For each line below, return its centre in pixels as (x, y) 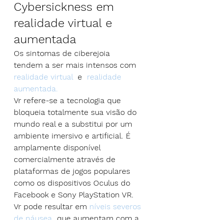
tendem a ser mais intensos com (76, 65)
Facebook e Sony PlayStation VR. (75, 194)
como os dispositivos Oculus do (73, 183)
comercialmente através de (66, 159)
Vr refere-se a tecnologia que (69, 100)
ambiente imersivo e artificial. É (73, 136)
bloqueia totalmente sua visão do (76, 112)
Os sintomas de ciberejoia (63, 53)
